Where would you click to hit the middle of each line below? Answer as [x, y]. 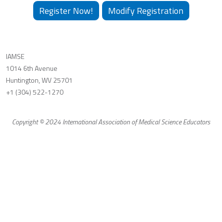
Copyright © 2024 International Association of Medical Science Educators [111, 122]
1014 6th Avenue [32, 68]
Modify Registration [145, 11]
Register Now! [66, 11]
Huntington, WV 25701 [39, 80]
